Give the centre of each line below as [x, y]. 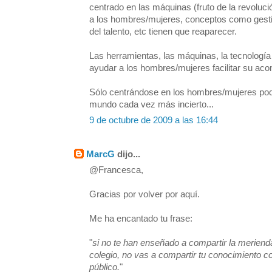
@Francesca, [116, 170]
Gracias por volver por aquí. [144, 195]
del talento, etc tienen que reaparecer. [163, 32]
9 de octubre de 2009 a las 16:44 [154, 121]
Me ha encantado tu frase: [141, 219]
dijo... [127, 155]
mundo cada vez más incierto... [151, 105]
